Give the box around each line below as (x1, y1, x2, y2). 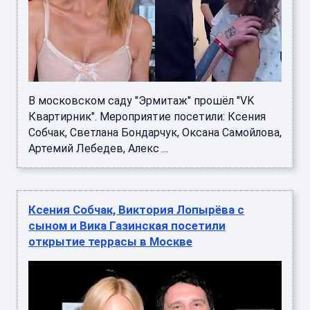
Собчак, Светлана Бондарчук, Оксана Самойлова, (28, 125, 282, 139)
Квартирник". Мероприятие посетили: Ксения (28, 109, 266, 123)
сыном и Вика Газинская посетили (28, 218, 226, 232)
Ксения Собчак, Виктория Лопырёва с (28, 202, 244, 217)
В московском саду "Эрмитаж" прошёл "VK (28, 93, 254, 107)
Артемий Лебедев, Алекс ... (28, 141, 168, 155)
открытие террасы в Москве (28, 234, 192, 248)
